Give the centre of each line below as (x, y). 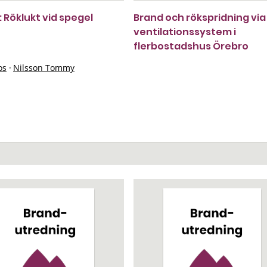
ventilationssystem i (185, 32)
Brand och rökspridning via (200, 18)
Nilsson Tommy (44, 68)
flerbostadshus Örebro (191, 46)
